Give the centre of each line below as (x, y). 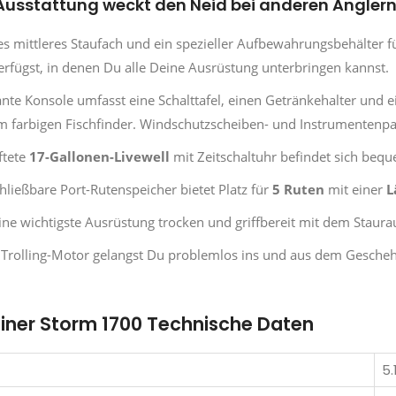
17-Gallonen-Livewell (99, 156)
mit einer (355, 189)
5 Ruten (298, 189)
